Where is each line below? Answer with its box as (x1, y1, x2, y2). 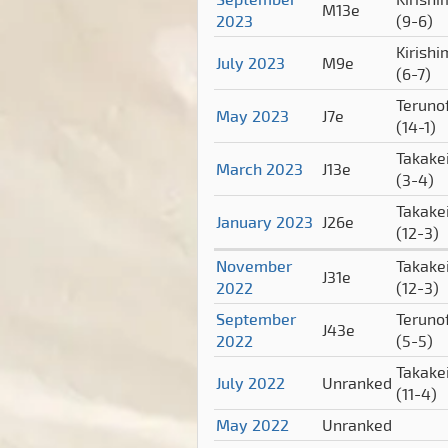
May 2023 (216, 105, 289, 127)
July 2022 (216, 372, 285, 394)
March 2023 (216, 158, 303, 180)
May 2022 (216, 414, 289, 436)
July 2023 (216, 52, 285, 74)
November (216, 255, 292, 277)
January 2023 (216, 211, 313, 233)
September (216, 308, 296, 330)
